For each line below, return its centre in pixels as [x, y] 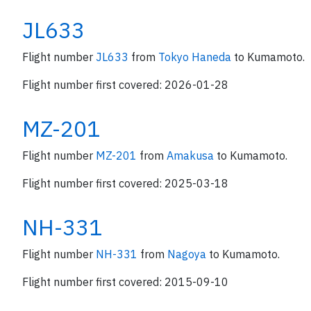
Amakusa [192, 155]
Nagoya [188, 254]
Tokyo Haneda [196, 57]
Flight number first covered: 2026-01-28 [125, 85]
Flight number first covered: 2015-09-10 [125, 282]
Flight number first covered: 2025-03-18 [125, 183]
